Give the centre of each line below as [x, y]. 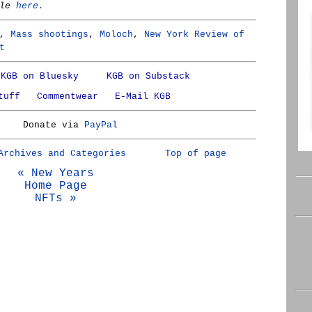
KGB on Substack [148, 76]
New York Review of [194, 34]
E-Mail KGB [142, 96]
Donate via [53, 125]
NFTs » [56, 198]
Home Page [56, 186]
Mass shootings [49, 34]
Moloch [116, 34]
